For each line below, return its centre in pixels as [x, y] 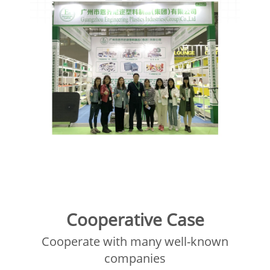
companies [135, 258]
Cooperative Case [135, 219]
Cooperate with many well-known [135, 241]
